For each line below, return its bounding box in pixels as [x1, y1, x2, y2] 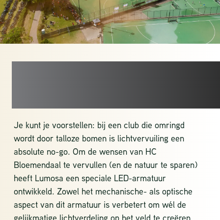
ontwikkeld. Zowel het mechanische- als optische [14, 185, 192, 197]
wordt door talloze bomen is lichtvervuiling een [14, 132, 184, 144]
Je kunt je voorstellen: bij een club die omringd [14, 118, 185, 131]
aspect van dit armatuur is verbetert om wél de [14, 198, 186, 210]
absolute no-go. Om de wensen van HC [14, 145, 157, 157]
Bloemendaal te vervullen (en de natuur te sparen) [14, 158, 197, 170]
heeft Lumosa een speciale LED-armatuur [14, 171, 166, 184]
